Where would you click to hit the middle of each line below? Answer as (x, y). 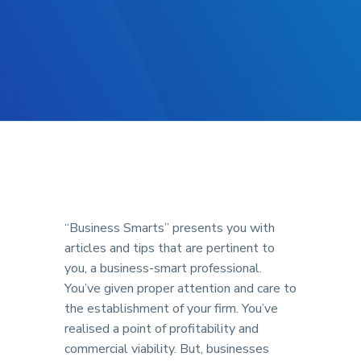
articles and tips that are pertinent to (170, 248)
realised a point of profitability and (162, 329)
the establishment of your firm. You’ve (171, 309)
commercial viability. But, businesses (167, 349)
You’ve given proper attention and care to (180, 288)
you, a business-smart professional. (163, 268)
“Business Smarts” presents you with (170, 228)
